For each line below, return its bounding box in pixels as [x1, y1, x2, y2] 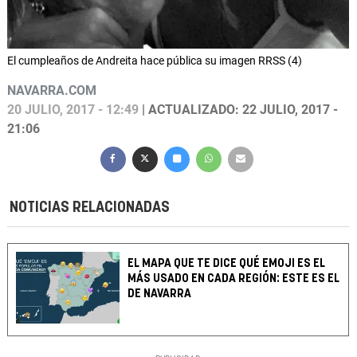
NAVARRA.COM [7, 83, 96, 99]
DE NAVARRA [127, 288, 192, 300]
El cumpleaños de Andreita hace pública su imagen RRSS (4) [7, 54, 302, 68]
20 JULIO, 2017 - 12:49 [7, 102, 139, 118]
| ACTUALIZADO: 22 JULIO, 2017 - [139, 102, 338, 118]
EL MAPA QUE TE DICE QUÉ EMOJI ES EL [127, 257, 326, 270]
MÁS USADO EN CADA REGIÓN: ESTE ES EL [127, 273, 340, 285]
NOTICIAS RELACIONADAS [10, 200, 170, 216]
